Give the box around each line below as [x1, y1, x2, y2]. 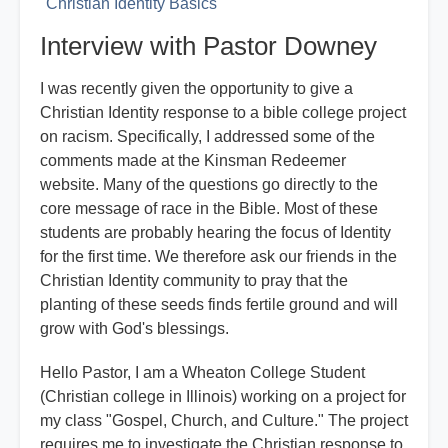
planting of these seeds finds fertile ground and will [40, 296, 398, 314]
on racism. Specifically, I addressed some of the [40, 128, 375, 146]
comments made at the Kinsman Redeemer [40, 152, 346, 170]
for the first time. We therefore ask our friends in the [40, 248, 397, 266]
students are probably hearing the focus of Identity [40, 224, 391, 242]
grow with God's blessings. [40, 320, 229, 338]
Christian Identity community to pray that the [40, 272, 348, 290]
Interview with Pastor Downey [40, 31, 377, 62]
